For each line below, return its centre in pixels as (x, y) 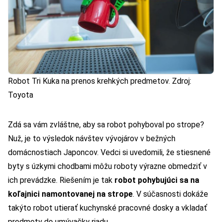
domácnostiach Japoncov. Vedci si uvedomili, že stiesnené (109, 153)
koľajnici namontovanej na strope (70, 194)
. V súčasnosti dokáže (170, 194)
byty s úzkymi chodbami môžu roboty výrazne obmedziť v (108, 166)
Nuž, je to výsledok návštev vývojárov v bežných (92, 139)
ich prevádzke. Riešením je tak (61, 180)
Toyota (21, 95)
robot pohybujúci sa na (157, 180)
